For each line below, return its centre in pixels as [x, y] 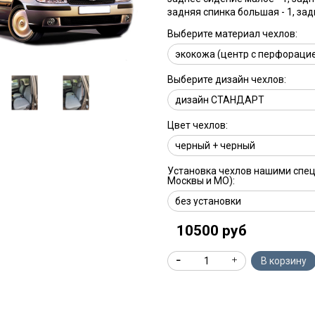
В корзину [283, 261]
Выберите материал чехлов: [232, 33]
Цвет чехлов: [197, 125]
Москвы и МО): [201, 180]
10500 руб [212, 231]
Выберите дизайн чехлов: [226, 79]
